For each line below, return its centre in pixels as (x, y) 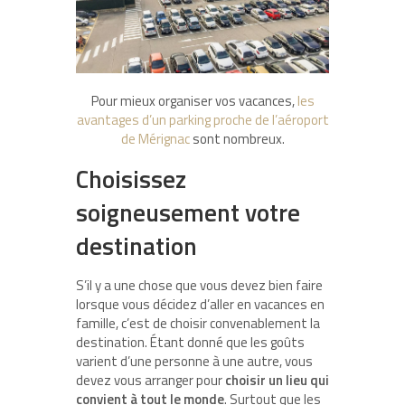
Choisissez (131, 178)
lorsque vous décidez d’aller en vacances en (200, 304)
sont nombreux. (237, 138)
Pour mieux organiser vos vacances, (194, 100)
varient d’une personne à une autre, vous (194, 361)
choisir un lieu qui (277, 380)
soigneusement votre (188, 212)
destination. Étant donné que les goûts (190, 342)
